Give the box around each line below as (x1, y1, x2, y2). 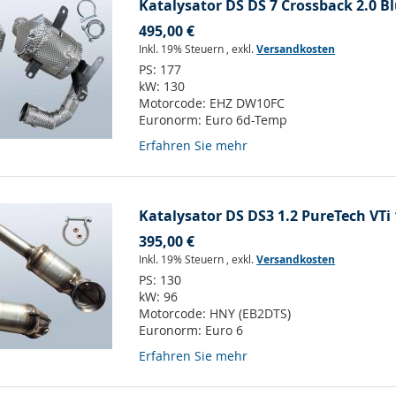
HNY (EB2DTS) (209, 305, 292, 323)
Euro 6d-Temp (205, 111, 288, 129)
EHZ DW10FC (209, 95, 286, 112)
